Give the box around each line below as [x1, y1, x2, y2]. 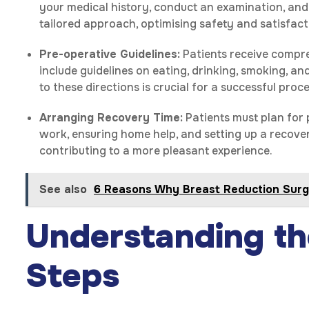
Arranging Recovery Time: [39, 110, 183, 126]
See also [39, 182, 87, 197]
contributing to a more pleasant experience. [39, 143, 272, 159]
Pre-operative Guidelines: [39, 47, 180, 62]
